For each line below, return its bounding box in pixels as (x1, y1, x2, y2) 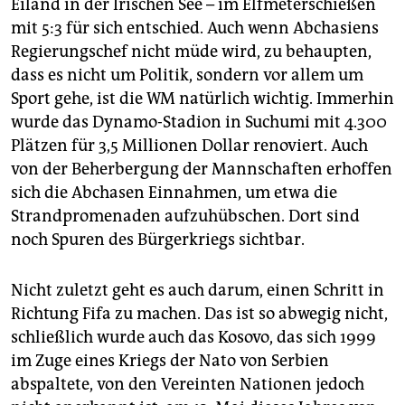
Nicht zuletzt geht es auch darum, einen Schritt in (11, 280, 384, 301)
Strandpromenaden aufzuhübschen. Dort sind (11, 206, 360, 227)
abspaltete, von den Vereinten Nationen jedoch (11, 374, 364, 395)
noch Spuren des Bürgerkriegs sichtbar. (11, 230, 305, 250)
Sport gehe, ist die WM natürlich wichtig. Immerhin (11, 89, 394, 109)
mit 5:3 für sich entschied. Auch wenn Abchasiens (11, 18, 379, 39)
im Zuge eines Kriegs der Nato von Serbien (11, 351, 329, 372)
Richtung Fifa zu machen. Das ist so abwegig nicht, (11, 304, 388, 325)
